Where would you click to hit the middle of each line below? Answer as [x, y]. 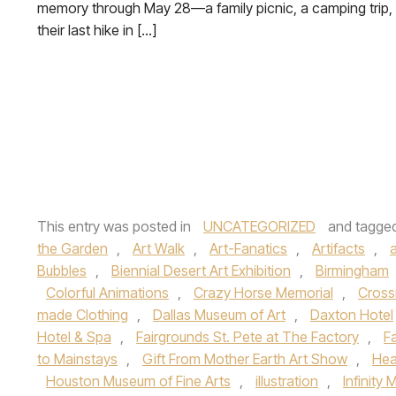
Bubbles [62, 270]
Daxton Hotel [352, 315]
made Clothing [83, 315]
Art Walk [159, 248]
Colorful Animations [107, 293]
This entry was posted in [116, 226]
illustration [287, 381]
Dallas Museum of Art [219, 315]
